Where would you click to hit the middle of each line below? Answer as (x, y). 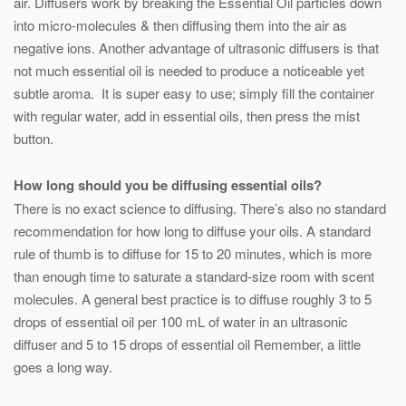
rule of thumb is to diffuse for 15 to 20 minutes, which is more (193, 253)
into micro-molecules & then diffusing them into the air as (180, 25)
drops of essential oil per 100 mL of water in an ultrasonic (181, 321)
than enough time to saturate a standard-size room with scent (194, 276)
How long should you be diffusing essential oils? (168, 185)
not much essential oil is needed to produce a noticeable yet (189, 70)
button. (34, 138)
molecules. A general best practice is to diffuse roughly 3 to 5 (193, 299)
